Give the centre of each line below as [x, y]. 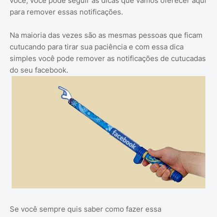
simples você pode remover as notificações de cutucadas [108, 59]
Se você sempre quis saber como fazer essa [85, 209]
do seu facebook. [39, 70]
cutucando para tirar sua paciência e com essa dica [97, 47]
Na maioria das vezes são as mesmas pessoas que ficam [106, 35]
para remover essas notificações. [66, 12]
